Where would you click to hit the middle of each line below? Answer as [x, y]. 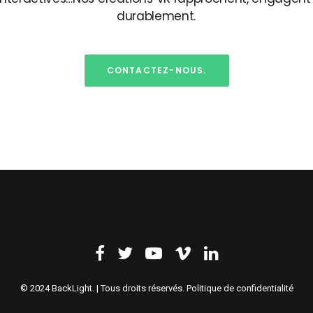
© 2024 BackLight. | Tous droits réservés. [103, 288]
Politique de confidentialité [240, 288]
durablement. [156, 16]
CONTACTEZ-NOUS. [156, 70]
